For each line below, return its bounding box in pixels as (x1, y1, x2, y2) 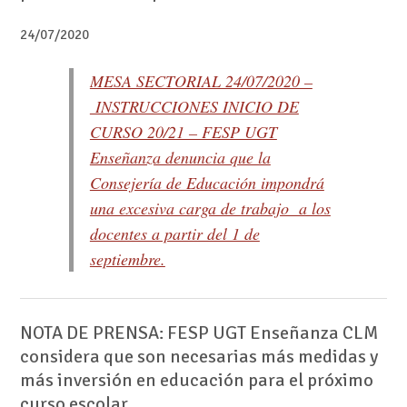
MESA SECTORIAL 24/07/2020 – (89, 70, 313, 93)
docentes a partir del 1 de (89, 223, 260, 245)
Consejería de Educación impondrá (89, 172, 324, 194)
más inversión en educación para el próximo (19, 368, 373, 392)
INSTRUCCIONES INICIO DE (89, 95, 299, 118)
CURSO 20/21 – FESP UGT (89, 121, 277, 144)
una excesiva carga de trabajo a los (89, 197, 331, 220)
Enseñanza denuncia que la (89, 146, 271, 169)
